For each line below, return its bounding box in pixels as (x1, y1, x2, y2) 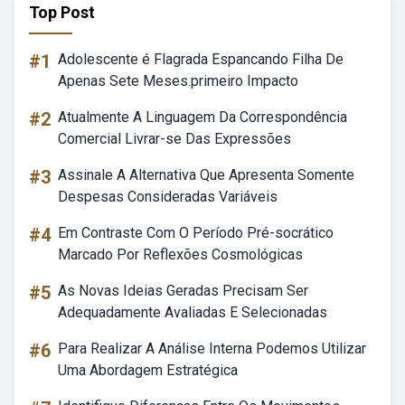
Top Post (29, 3, 95, 22)
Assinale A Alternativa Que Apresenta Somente (58, 166, 354, 184)
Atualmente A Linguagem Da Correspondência (58, 108, 347, 126)
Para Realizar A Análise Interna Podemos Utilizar (58, 340, 366, 357)
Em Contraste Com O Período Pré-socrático (58, 224, 334, 241)
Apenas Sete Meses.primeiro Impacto (58, 72, 298, 89)
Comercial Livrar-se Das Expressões (58, 130, 291, 147)
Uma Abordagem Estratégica (58, 362, 238, 379)
